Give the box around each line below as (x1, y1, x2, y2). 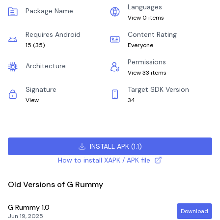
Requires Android (26, 30, 81, 39)
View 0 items (128, 14, 164, 22)
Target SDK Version (128, 85, 189, 94)
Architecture (26, 61, 66, 70)
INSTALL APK (89, 142, 129, 151)
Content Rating (128, 30, 177, 39)
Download (181, 207, 208, 215)
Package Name (26, 6, 73, 15)
